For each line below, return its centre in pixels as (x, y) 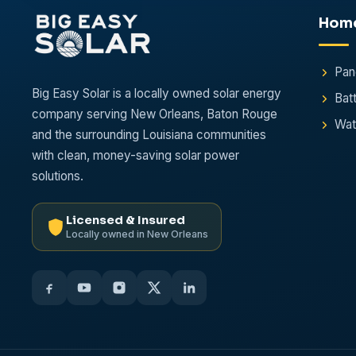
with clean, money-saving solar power (135, 155)
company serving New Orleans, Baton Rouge (155, 114)
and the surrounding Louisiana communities (149, 135)
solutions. (58, 176)
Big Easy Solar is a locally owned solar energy (157, 93)
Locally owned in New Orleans (137, 234)
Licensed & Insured (126, 220)
